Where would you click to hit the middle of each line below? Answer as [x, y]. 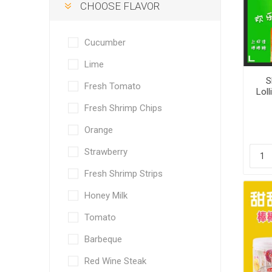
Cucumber [105, 42]
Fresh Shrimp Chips [123, 108]
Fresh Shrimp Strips [123, 174]
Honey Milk [106, 195]
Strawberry [106, 152]
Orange [98, 130]
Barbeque [103, 239]
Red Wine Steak [115, 261]
